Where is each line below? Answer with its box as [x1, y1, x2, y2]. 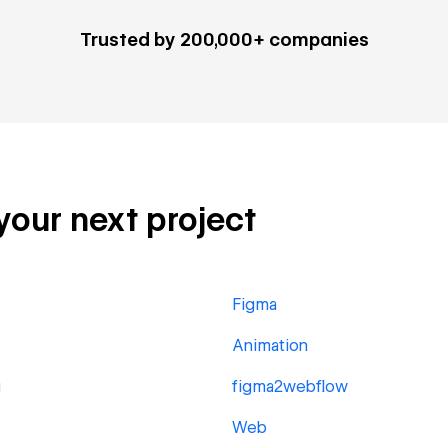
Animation [232, 336, 308, 355]
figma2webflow [232, 377, 348, 396]
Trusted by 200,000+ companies [79, 29, 369, 50]
